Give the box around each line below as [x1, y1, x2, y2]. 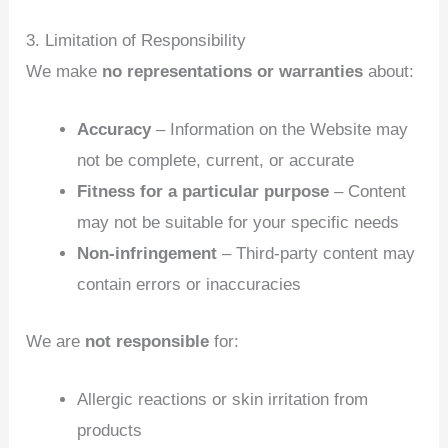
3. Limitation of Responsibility [26, 30, 247, 50]
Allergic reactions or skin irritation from [77, 389, 369, 409]
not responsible [85, 331, 210, 351]
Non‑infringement [77, 244, 218, 263]
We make [26, 61, 103, 81]
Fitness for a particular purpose [77, 182, 330, 201]
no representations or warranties [102, 61, 364, 81]
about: [363, 61, 415, 81]
